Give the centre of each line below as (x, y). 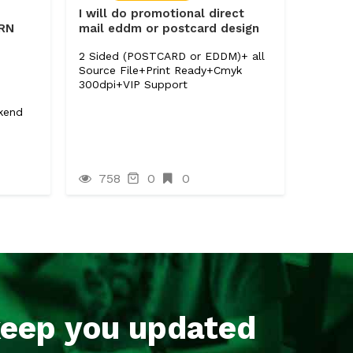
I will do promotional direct (161, 13)
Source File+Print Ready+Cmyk (160, 70)
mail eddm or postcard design (169, 28)
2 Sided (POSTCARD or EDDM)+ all (171, 56)
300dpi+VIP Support (133, 84)
